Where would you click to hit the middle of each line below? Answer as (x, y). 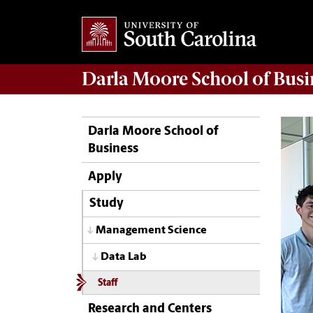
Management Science (151, 230)
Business (113, 149)
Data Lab (124, 257)
